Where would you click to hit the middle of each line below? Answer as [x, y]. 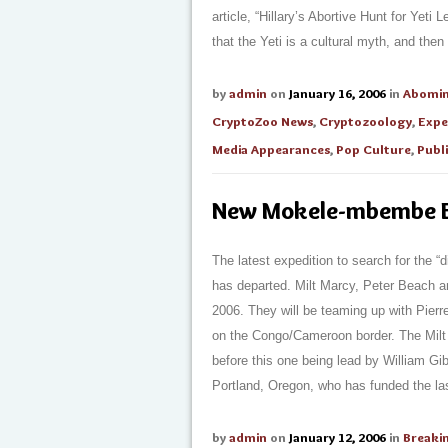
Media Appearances [271, 149]
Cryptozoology [365, 121]
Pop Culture [373, 149]
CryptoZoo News [262, 121]
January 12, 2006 [337, 437]
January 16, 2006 [337, 93]
